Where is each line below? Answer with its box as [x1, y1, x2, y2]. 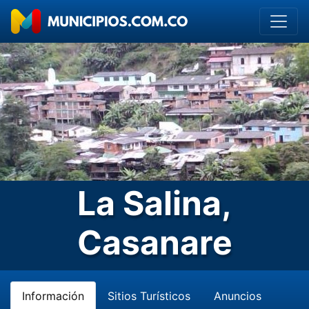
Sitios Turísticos [108, 289, 190, 303]
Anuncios [214, 289, 261, 303]
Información [22, 289, 84, 303]
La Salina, [77, 183, 232, 223]
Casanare [77, 222, 232, 263]
